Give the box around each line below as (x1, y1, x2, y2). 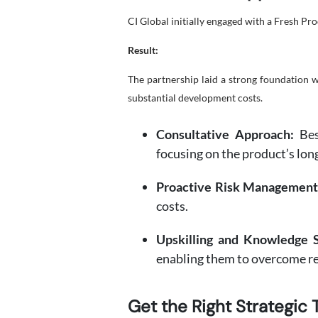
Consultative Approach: (156, 126, 295, 142)
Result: (128, 44, 158, 56)
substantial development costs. (128, 92, 263, 104)
